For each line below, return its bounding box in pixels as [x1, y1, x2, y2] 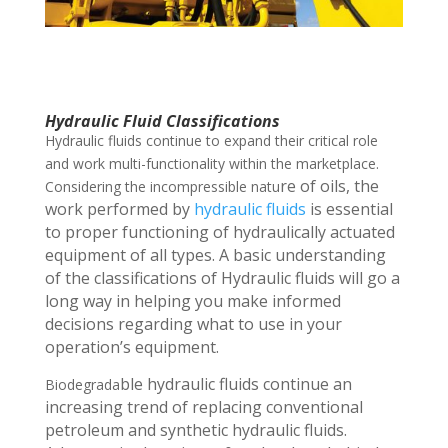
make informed [226, 289, 341, 312]
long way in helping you [44, 289, 227, 312]
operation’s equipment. [44, 335, 219, 358]
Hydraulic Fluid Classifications [44, 109, 284, 132]
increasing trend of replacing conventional [44, 395, 363, 418]
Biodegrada [44, 374, 120, 394]
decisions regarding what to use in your [44, 312, 342, 335]
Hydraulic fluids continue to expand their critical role [44, 130, 378, 150]
